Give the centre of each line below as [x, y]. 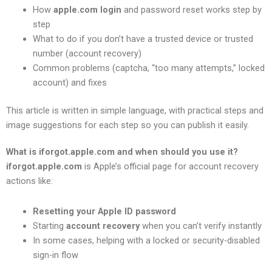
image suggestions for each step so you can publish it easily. [127, 125]
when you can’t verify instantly [200, 226]
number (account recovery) [87, 54]
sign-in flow [55, 255]
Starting [49, 226]
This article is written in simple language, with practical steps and [135, 111]
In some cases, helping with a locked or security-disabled [146, 240]
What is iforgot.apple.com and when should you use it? [122, 152]
